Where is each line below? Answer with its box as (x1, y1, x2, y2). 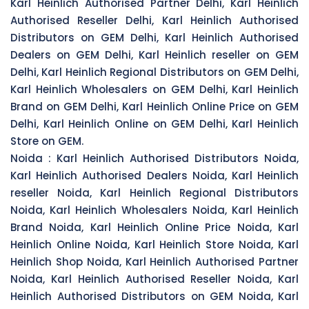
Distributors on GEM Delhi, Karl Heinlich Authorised (10, 30, 299, 45)
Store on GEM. (10, 133, 83, 148)
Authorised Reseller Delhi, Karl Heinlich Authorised (10, 12, 299, 28)
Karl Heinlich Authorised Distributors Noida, (57, 150, 299, 166)
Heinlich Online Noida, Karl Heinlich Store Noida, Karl (10, 237, 299, 252)
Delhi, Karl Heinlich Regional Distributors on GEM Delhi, (10, 64, 299, 79)
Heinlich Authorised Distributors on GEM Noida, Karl (10, 288, 299, 303)
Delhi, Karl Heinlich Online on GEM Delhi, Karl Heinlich (10, 116, 299, 131)
